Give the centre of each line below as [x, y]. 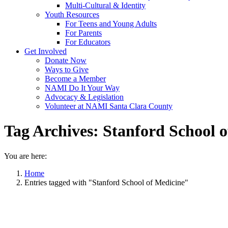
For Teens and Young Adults [111, 24]
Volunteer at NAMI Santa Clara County [109, 106]
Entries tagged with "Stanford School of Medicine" [106, 182]
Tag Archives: [53, 131]
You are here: [25, 156]
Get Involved [46, 51]
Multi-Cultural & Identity [105, 5]
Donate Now [66, 60]
